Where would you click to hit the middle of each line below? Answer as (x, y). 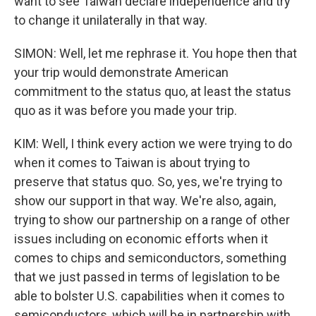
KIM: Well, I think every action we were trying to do (153, 144)
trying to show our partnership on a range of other (152, 220)
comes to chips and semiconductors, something (150, 258)
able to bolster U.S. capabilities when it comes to (149, 296)
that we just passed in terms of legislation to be (147, 277)
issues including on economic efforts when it (141, 239)
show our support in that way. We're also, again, (145, 201)
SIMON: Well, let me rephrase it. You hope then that (156, 53)
